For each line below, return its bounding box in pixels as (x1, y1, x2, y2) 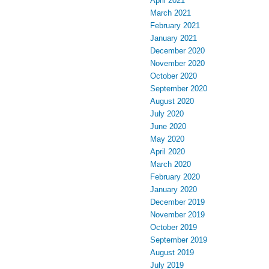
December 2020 (150, 46, 205, 55)
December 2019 (150, 198, 205, 207)
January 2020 (150, 185, 197, 194)
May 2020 (150, 134, 184, 144)
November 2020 (150, 59, 205, 68)
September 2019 (150, 235, 207, 244)
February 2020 (150, 172, 200, 181)
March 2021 (150, 8, 191, 17)
